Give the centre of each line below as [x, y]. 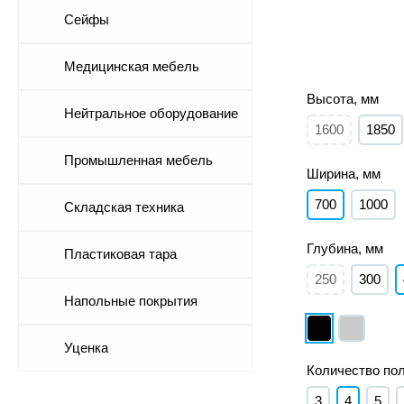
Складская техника [124, 207]
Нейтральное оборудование [151, 113]
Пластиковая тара [120, 254]
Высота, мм [343, 99]
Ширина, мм [344, 174]
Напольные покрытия [131, 301]
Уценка [86, 348]
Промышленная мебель [138, 160]
